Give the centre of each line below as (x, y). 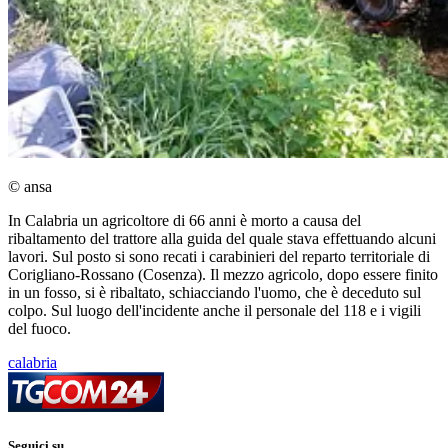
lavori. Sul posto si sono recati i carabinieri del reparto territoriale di (219, 257)
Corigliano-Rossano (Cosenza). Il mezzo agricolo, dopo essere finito (223, 275)
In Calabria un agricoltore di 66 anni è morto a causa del (184, 221)
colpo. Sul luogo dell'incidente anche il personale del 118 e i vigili (214, 311)
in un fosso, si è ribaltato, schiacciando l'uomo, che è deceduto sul (214, 293)
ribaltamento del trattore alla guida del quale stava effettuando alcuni (222, 239)
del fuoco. (39, 329)
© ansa (30, 187)
